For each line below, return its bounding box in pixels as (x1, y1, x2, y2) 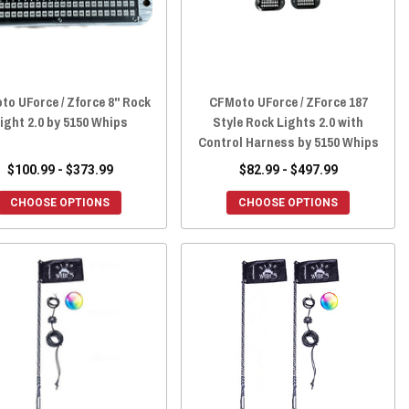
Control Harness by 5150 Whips (197, 132, 379, 152)
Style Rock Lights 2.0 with (213, 112, 364, 132)
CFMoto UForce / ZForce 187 (208, 92, 368, 112)
